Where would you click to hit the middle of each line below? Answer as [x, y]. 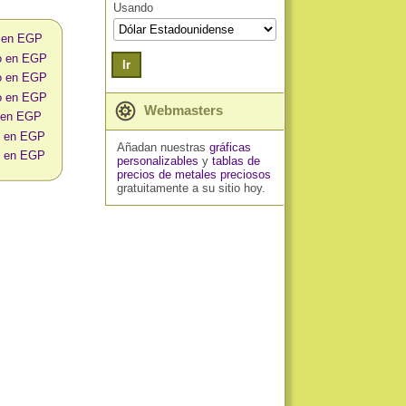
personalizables [157, 161]
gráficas [230, 147]
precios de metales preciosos [193, 174]
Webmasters [182, 110]
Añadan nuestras [163, 147]
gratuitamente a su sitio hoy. [191, 188]
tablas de [236, 161]
